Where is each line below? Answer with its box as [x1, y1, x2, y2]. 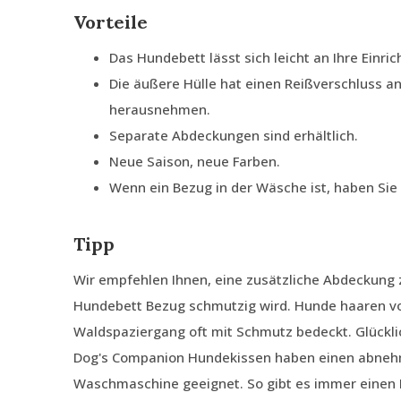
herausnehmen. [109, 100, 210, 119]
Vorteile [73, 11, 148, 34]
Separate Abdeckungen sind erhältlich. [109, 126, 358, 145]
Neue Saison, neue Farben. [109, 152, 280, 171]
